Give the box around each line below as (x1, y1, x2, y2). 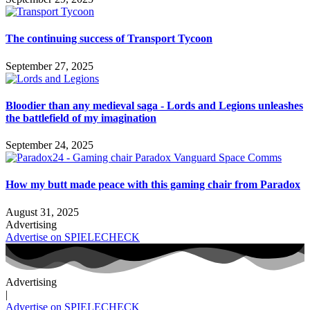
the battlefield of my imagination (6, 111, 156, 124)
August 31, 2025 (6, 206, 79, 218)
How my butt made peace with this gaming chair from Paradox (6, 179, 300, 191)
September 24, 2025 (6, 139, 93, 152)
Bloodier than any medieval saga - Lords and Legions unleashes (6, 99, 303, 111)
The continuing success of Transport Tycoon (6, 33, 212, 45)
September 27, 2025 (6, 60, 93, 72)
